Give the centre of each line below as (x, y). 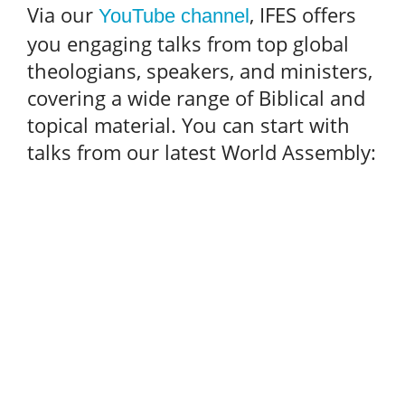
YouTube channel (174, 15)
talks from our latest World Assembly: (202, 151)
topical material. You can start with (188, 124)
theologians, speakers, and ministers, (200, 70)
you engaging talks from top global (188, 43)
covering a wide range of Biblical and (196, 97)
